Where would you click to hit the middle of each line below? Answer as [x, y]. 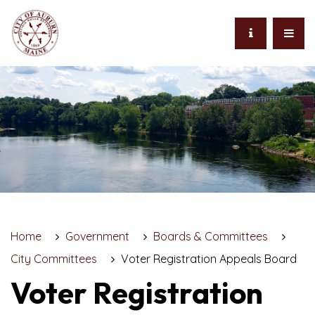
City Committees [54, 259]
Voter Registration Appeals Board [209, 259]
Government [97, 236]
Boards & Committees [211, 236]
